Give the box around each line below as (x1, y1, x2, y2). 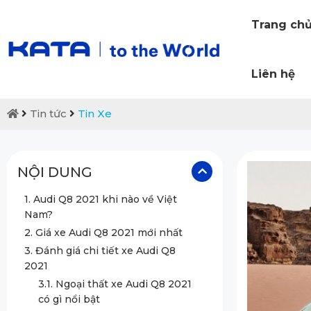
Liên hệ (251, 67, 295, 81)
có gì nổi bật (38, 293, 103, 305)
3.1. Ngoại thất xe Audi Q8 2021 (38, 278, 192, 290)
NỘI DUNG (17, 164, 92, 180)
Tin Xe (78, 107, 112, 120)
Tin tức (30, 107, 67, 120)
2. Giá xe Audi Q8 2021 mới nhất (24, 226, 183, 239)
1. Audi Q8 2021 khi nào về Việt (24, 193, 177, 205)
